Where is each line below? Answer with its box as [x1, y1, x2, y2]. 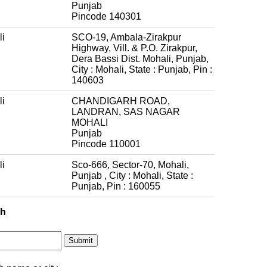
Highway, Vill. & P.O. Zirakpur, [72, 42, 197, 53]
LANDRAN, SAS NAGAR [72, 106, 180, 117]
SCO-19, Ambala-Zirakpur [72, 32, 181, 42]
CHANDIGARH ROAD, [72, 95, 170, 106]
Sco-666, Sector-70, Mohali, [72, 159, 189, 170]
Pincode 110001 [72, 138, 141, 149]
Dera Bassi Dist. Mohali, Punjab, [72, 53, 209, 64]
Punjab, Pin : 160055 [72, 181, 160, 191]
